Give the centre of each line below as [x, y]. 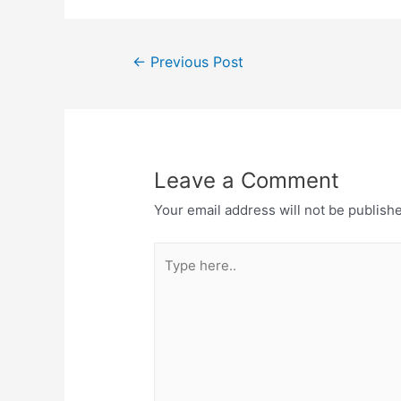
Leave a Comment [247, 181]
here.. [172, 277]
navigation [141, 81]
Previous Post [194, 63]
